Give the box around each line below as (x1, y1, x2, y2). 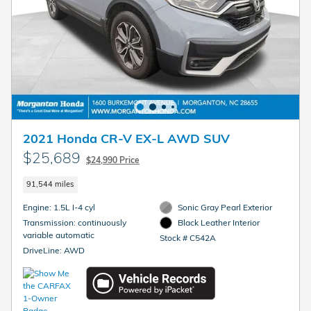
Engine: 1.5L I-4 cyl (53, 201, 95, 212)
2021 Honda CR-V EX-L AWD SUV (23, 131, 230, 146)
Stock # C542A (159, 233, 216, 244)
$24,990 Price (86, 155, 140, 166)
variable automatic (23, 229, 94, 240)
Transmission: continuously (23, 217, 78, 228)
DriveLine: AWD (64, 244, 85, 255)
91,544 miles (26, 179, 74, 190)
